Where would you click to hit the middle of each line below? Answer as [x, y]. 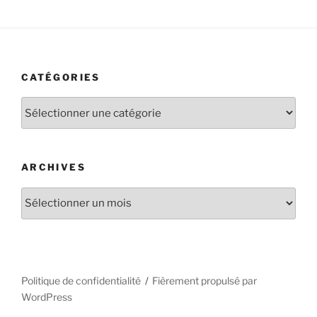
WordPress [47, 296]
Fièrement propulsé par [205, 280]
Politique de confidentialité [81, 280]
